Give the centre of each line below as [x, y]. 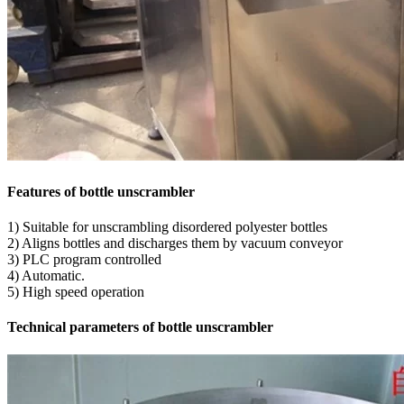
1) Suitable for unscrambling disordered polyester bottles [167, 226]
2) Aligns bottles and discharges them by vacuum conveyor [175, 243]
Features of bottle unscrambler [101, 191]
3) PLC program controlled [84, 259]
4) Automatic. [46, 275]
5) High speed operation [76, 291]
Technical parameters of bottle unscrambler [140, 327]
